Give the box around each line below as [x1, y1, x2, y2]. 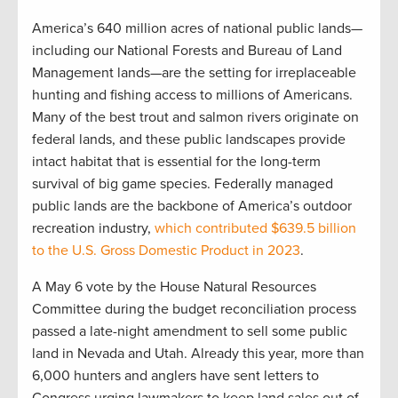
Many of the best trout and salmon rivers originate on [32, 107, 359, 126]
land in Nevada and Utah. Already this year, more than [32, 344, 364, 362]
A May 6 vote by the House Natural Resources [32, 277, 316, 296]
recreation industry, [32, 219, 155, 237]
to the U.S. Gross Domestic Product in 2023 [32, 241, 300, 259]
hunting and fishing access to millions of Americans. [32, 85, 353, 104]
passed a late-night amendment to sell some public [32, 322, 347, 340]
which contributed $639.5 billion [155, 219, 356, 237]
